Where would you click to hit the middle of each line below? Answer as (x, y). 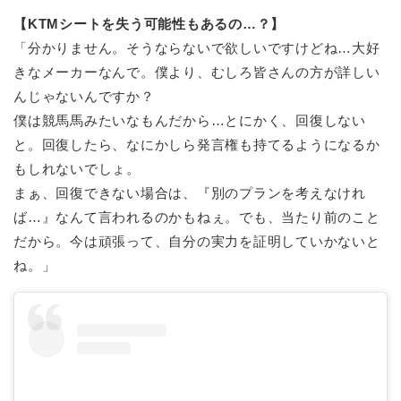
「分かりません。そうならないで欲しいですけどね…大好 (197, 48)
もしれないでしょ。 (77, 169)
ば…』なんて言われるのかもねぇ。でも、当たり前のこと (197, 218)
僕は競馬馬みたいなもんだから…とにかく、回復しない (190, 121)
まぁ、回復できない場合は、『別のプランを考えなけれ (190, 193)
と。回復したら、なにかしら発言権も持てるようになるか (197, 145)
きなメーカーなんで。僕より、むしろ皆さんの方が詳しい (197, 73)
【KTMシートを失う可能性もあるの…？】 (149, 24)
